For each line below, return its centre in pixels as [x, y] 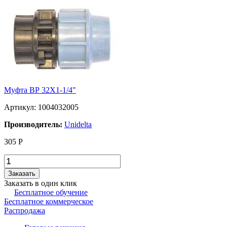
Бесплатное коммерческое [49, 201]
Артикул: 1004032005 [41, 107]
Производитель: [34, 124]
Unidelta [78, 124]
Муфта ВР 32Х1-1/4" [40, 90]
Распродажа [25, 210]
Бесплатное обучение [51, 192]
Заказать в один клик [41, 183]
